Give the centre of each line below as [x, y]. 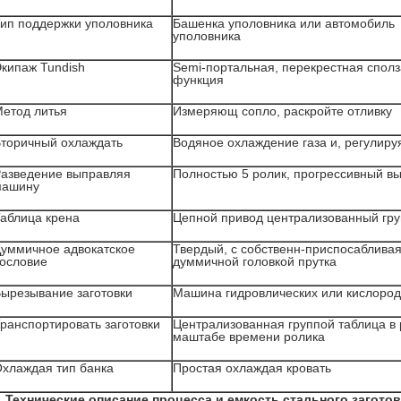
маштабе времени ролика [249, 337]
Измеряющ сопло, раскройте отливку [282, 111]
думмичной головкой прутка [255, 261]
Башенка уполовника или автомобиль [284, 23]
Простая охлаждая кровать [252, 368]
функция [198, 80]
